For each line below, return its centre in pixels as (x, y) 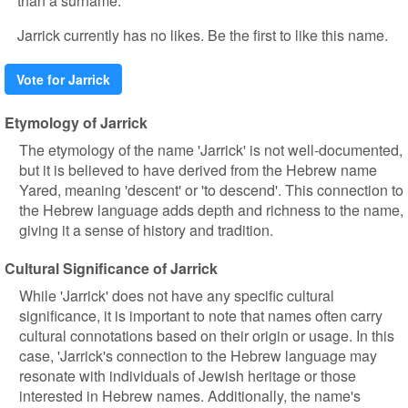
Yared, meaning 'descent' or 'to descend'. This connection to (211, 190)
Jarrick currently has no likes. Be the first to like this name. (203, 35)
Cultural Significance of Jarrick (111, 268)
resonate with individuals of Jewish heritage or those (188, 376)
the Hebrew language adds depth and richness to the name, (211, 210)
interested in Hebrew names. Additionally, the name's (190, 396)
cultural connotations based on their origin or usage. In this (207, 336)
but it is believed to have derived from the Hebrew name (198, 170)
